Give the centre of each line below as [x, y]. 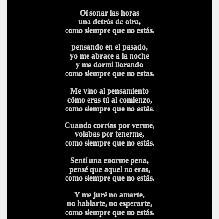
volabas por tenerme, [109, 134]
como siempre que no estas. [109, 73]
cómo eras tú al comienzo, [109, 99]
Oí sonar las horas [109, 12]
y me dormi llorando [109, 64]
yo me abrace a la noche [109, 55]
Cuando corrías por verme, [109, 125]
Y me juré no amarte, [109, 194]
